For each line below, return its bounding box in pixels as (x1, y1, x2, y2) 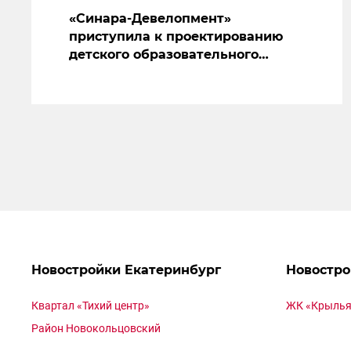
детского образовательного (69, 47, 259, 63)
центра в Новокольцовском (69, 65, 256, 81)
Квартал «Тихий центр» (31, 299, 150, 313)
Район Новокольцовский (31, 322, 161, 335)
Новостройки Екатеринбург (31, 262, 221, 278)
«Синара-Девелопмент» (69, 11, 231, 27)
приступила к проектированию (69, 29, 283, 45)
